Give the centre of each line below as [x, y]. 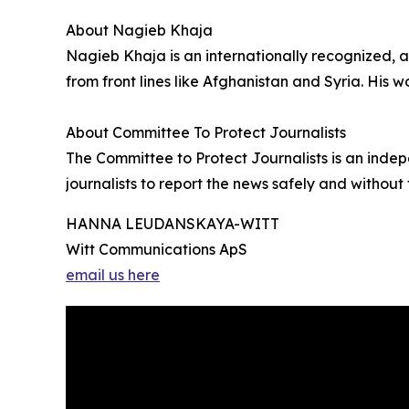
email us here [113, 275]
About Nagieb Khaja [139, 31]
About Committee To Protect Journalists [206, 133]
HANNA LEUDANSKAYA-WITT [173, 224]
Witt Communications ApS [157, 250]
